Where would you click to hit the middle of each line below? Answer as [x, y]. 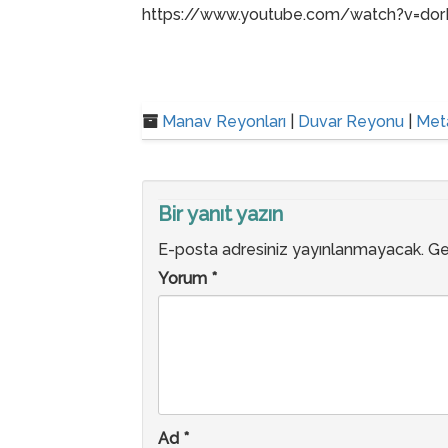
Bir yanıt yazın [220, 214]
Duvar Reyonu [350, 122]
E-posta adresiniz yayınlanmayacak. [290, 250]
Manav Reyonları [223, 122]
